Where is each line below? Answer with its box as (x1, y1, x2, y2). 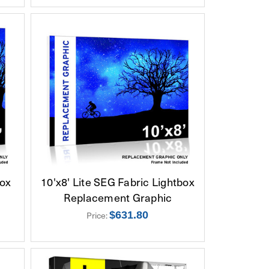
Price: (86, 208, 110, 222)
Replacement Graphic (63, 189, 172, 205)
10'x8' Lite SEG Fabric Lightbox (41, 173, 195, 190)
